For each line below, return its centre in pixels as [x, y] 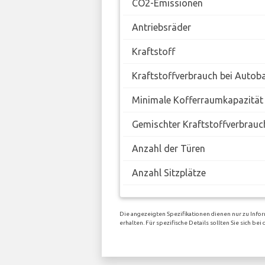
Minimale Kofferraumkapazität [198, 100]
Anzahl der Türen [169, 149]
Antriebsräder [161, 28]
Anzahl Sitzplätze [169, 173]
